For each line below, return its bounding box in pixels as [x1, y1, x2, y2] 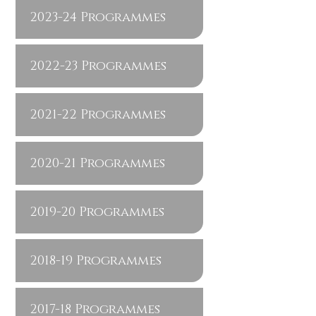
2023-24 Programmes [29, 8, 166, 27]
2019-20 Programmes [29, 203, 164, 221]
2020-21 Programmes [29, 154, 165, 173]
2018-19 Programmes [29, 252, 162, 270]
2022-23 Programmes [29, 57, 166, 75]
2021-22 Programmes [29, 106, 166, 124]
